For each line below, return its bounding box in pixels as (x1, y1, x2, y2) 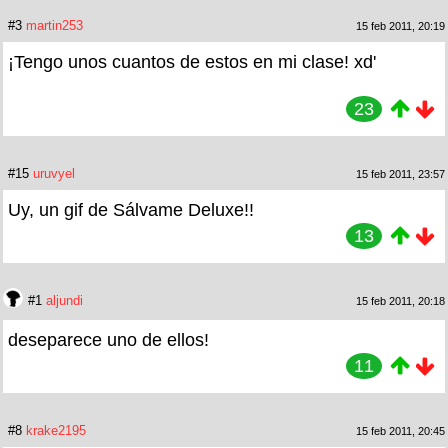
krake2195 (26, 422, 86, 438)
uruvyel (33, 165, 75, 181)
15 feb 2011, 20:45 (356, 424, 445, 437)
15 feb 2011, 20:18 (356, 294, 445, 307)
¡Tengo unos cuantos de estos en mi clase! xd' (8, 51, 376, 72)
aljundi (46, 292, 83, 308)
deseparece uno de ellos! (8, 329, 209, 350)
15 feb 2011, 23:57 (356, 167, 445, 180)
